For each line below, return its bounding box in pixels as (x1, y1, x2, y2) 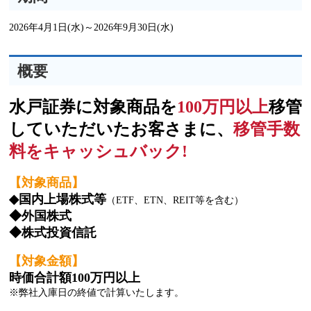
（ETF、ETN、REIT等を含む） (106, 194, 244, 206)
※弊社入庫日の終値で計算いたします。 (9, 287, 184, 299)
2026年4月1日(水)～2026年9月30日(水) (9, 22, 174, 33)
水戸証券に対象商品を (9, 98, 177, 117)
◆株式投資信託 (9, 226, 96, 240)
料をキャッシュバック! (9, 142, 187, 161)
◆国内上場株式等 (9, 192, 106, 207)
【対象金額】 (9, 254, 84, 269)
